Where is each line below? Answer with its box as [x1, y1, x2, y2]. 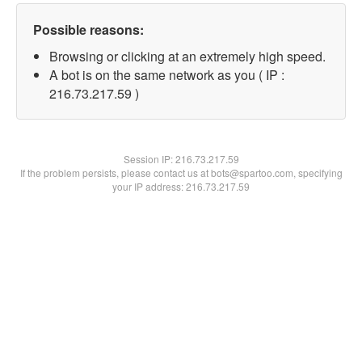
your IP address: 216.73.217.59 [112, 179, 250, 193]
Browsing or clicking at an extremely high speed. [49, 47, 326, 65]
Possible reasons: [33, 20, 144, 39]
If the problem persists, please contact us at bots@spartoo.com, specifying [19, 166, 343, 179]
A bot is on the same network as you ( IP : [49, 65, 284, 84]
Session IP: [123, 152, 175, 166]
